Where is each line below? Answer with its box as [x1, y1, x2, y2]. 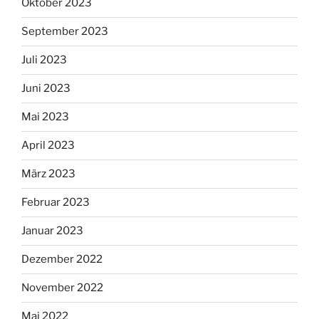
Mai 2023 [21, 110, 69, 124]
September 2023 [21, 25, 108, 38]
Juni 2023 [21, 82, 70, 95]
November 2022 [21, 281, 103, 295]
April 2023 [21, 139, 75, 152]
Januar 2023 [21, 224, 83, 238]
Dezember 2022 [21, 253, 103, 266]
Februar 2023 [21, 196, 90, 209]
